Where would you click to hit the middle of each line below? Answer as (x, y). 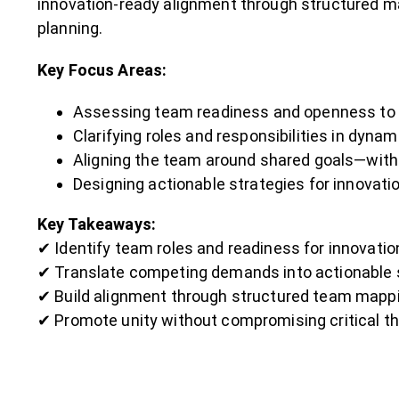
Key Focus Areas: (102, 69)
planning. (70, 28)
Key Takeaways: (96, 224)
